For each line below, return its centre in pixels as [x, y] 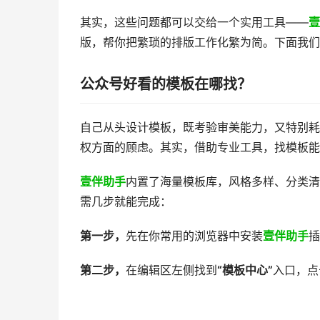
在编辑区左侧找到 [171, 270]
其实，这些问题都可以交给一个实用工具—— [194, 22]
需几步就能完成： [126, 202]
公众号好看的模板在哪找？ [166, 84]
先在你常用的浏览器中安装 [194, 236]
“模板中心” [245, 270]
